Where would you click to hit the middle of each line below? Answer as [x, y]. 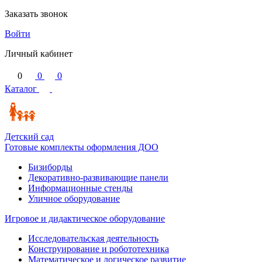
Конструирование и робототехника [99, 249]
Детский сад [29, 137]
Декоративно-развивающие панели [98, 177]
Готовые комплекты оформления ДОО [82, 147]
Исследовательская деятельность [93, 238]
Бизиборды [50, 167]
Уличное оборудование [74, 199]
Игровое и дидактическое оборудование [85, 218]
